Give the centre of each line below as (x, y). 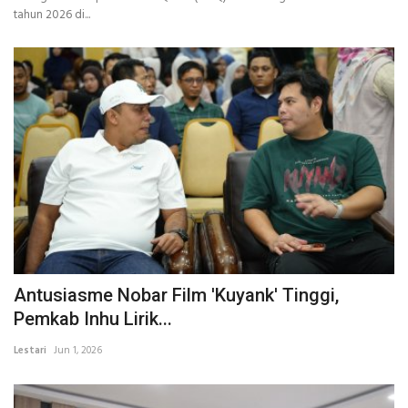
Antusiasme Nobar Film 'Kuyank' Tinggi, (176, 295)
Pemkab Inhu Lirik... (93, 318)
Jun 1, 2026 (78, 350)
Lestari (30, 350)
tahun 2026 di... (52, 15)
